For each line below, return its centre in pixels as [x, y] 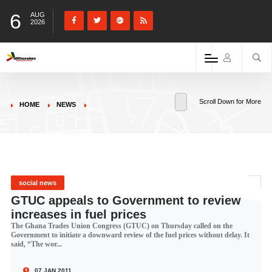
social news [37, 183]
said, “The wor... [36, 244]
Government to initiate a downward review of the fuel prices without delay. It [130, 235]
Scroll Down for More [230, 101]
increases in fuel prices [78, 214]
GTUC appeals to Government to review [126, 200]
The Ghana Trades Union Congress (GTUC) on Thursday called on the [121, 226]
